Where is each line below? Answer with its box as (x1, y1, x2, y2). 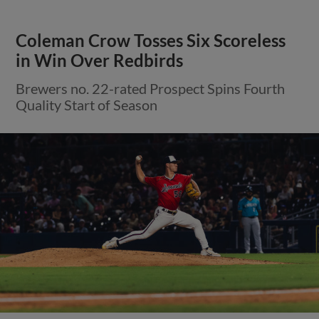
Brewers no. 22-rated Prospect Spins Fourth (16, 79, 286, 97)
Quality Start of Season (16, 95, 158, 113)
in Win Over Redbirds (16, 50, 184, 70)
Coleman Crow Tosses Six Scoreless (16, 30, 286, 51)
